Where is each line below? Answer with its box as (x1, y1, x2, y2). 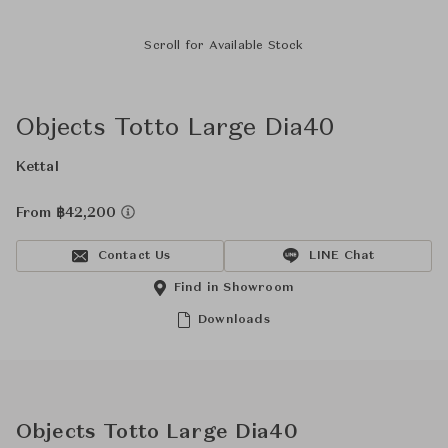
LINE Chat (308, 250, 376, 262)
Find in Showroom (173, 282, 295, 294)
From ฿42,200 (16, 206, 121, 220)
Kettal (16, 160, 59, 174)
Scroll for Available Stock (144, 40, 304, 52)
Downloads (198, 314, 270, 326)
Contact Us (97, 250, 171, 262)
